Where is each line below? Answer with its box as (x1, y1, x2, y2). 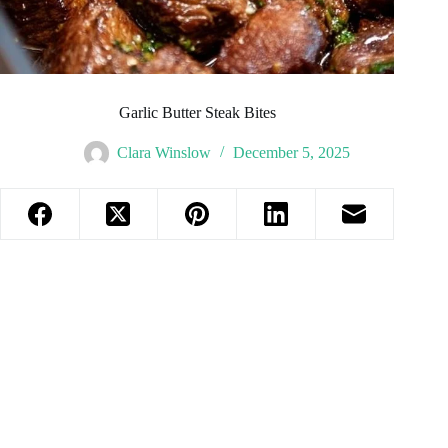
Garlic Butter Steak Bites (118, 104, 276, 122)
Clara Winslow (117, 144, 212, 162)
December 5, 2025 (233, 144, 351, 162)
